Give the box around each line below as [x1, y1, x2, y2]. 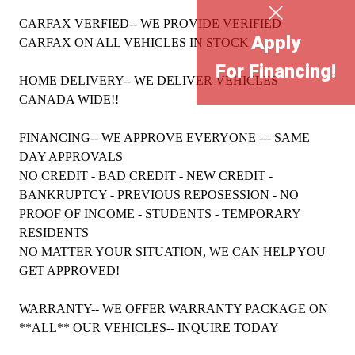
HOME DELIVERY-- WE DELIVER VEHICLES [19, 73, 278, 87]
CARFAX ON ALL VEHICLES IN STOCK [19, 35, 252, 49]
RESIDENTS [19, 225, 92, 239]
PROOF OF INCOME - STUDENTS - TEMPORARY [19, 206, 301, 220]
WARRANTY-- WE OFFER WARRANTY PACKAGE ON [19, 301, 328, 315]
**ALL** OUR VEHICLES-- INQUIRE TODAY [19, 320, 279, 334]
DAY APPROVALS [19, 149, 126, 163]
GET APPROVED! [19, 263, 123, 277]
